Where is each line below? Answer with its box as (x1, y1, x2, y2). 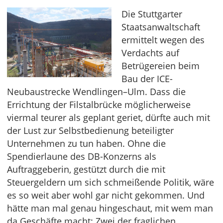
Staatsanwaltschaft (121, 21, 200, 33)
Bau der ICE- (121, 73, 173, 85)
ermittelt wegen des (121, 34, 205, 46)
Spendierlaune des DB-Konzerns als (7, 150, 156, 163)
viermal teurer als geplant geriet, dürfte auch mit (7, 111, 210, 124)
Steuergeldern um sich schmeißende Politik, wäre (7, 176, 214, 189)
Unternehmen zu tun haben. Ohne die (7, 137, 166, 150)
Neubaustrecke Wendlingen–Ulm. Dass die (7, 86, 186, 98)
